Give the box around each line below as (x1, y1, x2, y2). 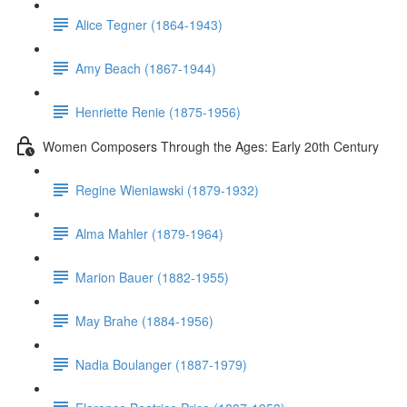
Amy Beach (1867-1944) (75, 58, 216, 77)
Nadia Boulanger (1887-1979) (75, 354, 247, 373)
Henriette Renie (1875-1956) (75, 102, 241, 121)
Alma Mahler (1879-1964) (75, 223, 223, 243)
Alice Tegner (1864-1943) (75, 15, 223, 34)
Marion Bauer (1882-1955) (75, 267, 229, 286)
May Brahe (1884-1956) (75, 311, 213, 330)
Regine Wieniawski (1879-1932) (75, 180, 259, 199)
